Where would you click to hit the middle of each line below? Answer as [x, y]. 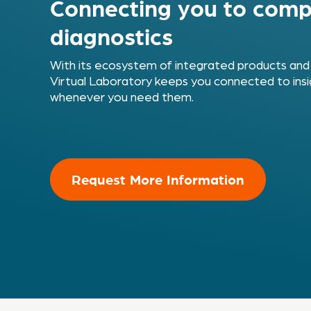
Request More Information [158, 179]
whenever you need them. [122, 98]
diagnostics [111, 36]
